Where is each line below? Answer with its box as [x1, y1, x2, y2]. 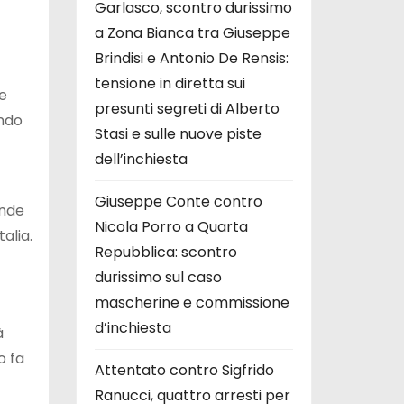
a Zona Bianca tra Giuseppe [94, 22, 290, 43]
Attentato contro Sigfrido [94, 359, 274, 381]
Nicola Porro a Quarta [94, 216, 248, 237]
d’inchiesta [94, 317, 171, 338]
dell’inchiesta [94, 148, 188, 170]
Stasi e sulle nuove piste [94, 123, 262, 144]
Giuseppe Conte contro [94, 190, 262, 212]
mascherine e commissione [94, 291, 289, 313]
